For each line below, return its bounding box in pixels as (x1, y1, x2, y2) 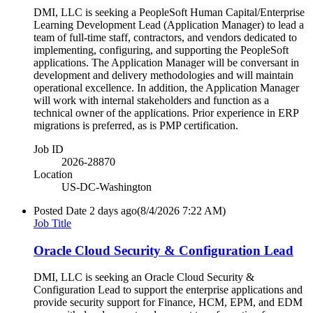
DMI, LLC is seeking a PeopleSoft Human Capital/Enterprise (34, 6, 305, 18)
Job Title (34, 217, 71, 229)
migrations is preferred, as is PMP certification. (34, 119, 238, 131)
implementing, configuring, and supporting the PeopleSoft (34, 43, 289, 56)
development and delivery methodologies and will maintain (34, 68, 293, 81)
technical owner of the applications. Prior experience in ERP (34, 106, 298, 119)
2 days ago (89, 204, 137, 217)
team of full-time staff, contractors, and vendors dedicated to (34, 31, 297, 43)
